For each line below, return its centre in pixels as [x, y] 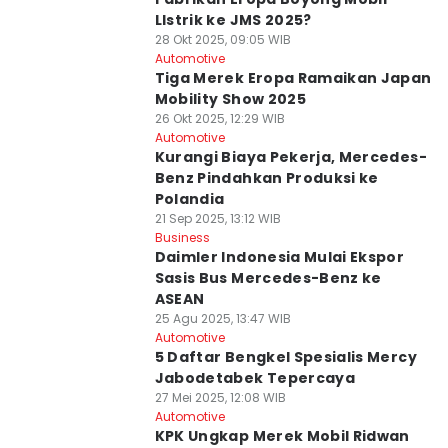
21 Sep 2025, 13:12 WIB [217, 218]
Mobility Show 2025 [230, 99]
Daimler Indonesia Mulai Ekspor [279, 257]
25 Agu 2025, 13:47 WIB [222, 318]
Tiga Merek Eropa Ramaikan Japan [293, 78]
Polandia [189, 199]
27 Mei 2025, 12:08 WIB [220, 397]
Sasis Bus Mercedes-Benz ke [268, 278]
